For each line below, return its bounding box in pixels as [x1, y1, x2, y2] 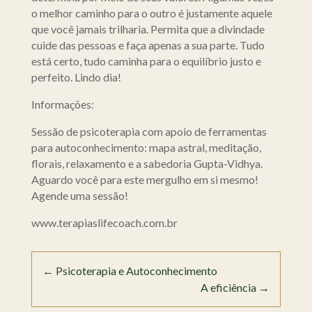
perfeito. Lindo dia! [31, 70, 121, 84]
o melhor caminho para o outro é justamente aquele [31, 6, 272, 20]
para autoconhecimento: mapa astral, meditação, [31, 141, 261, 155]
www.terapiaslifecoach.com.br [31, 216, 178, 230]
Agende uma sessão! [31, 189, 128, 203]
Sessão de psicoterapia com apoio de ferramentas [31, 125, 267, 139]
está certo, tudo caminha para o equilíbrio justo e [31, 54, 261, 68]
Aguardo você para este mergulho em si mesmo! [31, 173, 258, 187]
